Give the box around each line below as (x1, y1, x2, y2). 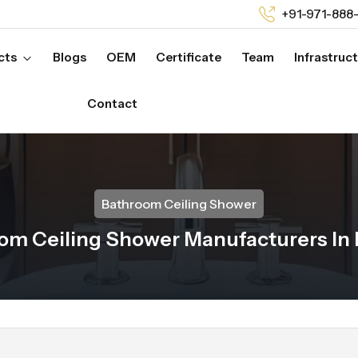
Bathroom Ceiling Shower (101, 196, 257, 212)
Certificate (155, 50, 221, 65)
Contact (86, 96, 137, 111)
